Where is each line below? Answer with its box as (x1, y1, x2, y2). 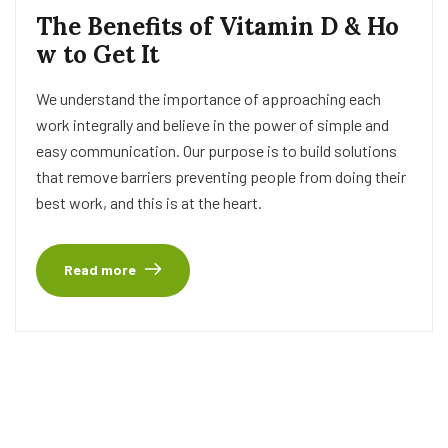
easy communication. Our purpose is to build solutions (36, 141, 397, 161)
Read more (64, 261, 136, 279)
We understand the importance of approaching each (36, 89, 381, 109)
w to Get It (36, 39, 159, 71)
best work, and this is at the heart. (36, 193, 262, 213)
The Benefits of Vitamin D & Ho (36, 11, 399, 43)
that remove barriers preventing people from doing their (36, 167, 406, 187)
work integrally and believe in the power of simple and (36, 115, 389, 135)
